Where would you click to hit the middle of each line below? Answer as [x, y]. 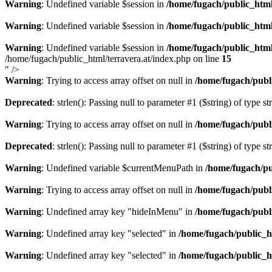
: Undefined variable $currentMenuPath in [123, 168]
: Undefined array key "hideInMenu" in [118, 212]
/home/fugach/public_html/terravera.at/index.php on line [113, 59]
